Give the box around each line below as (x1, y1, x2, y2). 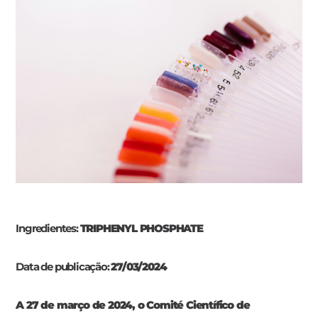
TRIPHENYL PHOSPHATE (79, 221, 203, 236)
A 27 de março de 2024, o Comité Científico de (16, 298, 250, 312)
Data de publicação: (16, 260, 111, 274)
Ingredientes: (16, 221, 80, 236)
